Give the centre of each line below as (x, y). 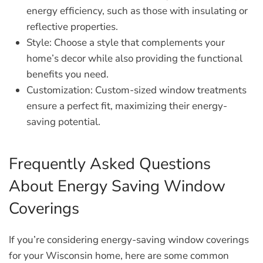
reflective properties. (72, 27)
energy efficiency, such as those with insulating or (137, 11)
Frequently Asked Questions (110, 164)
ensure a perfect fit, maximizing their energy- (127, 106)
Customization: (60, 90)
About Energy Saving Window (117, 186)
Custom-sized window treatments (170, 90)
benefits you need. (68, 74)
